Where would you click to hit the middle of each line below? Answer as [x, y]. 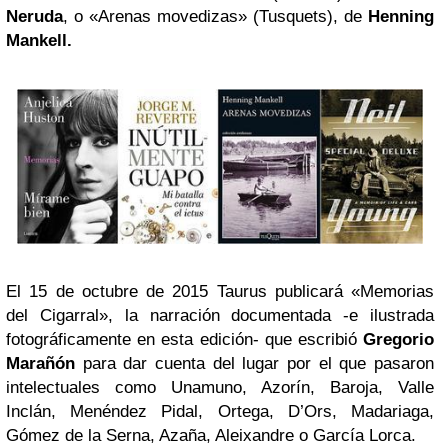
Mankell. [39, 40]
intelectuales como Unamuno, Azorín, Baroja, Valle [220, 387]
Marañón [40, 363]
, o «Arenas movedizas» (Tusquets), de [215, 16]
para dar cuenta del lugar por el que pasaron [254, 363]
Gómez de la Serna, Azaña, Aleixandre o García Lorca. [211, 435]
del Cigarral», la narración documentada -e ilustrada [220, 315]
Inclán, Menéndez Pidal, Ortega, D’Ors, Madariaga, [220, 411]
